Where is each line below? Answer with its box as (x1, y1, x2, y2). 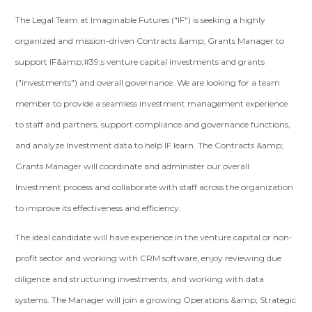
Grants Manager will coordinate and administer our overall (15, 161, 250, 171)
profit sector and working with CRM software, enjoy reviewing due (15, 253, 282, 263)
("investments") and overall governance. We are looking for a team (15, 77, 281, 88)
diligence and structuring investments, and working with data (15, 274, 265, 284)
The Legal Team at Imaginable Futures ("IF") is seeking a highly (15, 15, 266, 25)
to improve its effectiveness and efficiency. (15, 203, 182, 213)
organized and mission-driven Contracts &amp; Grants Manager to (15, 36, 285, 46)
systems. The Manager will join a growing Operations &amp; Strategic (15, 295, 297, 305)
